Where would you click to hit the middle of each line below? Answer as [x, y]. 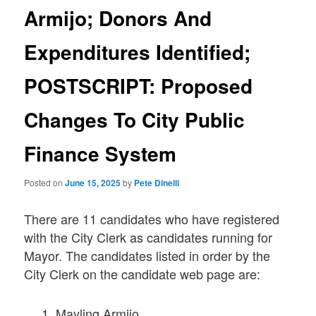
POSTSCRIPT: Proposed [139, 85]
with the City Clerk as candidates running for [148, 237]
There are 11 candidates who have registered [152, 219]
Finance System [101, 153]
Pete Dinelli [157, 183]
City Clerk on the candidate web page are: [142, 274]
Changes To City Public [135, 119]
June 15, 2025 [93, 183]
